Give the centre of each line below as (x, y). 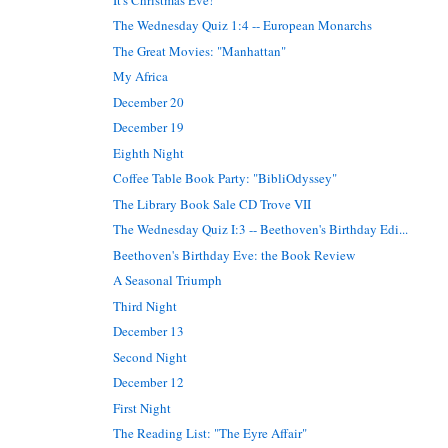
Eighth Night (149, 152)
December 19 (149, 127)
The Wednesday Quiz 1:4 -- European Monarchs (243, 25)
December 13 (149, 331)
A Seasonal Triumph (168, 280)
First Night (142, 407)
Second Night (150, 356)
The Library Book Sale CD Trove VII (212, 203)
